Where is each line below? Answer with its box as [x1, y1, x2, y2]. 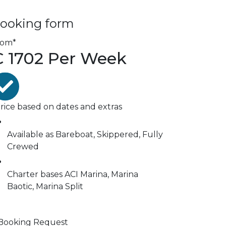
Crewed [7, 142, 39, 152]
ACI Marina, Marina [65, 169, 138, 180]
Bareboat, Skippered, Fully [55, 130, 163, 140]
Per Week [48, 48, 127, 69]
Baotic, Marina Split [7, 182, 83, 192]
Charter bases [7, 169, 63, 180]
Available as [7, 130, 53, 140]
